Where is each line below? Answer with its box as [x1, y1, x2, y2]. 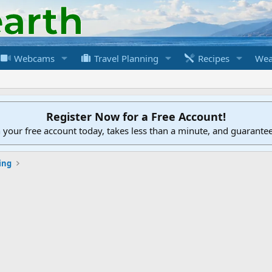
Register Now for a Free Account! [46, 109, 226, 124]
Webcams [12, 52, 55, 64]
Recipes [195, 52, 230, 64]
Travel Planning [92, 52, 159, 64]
